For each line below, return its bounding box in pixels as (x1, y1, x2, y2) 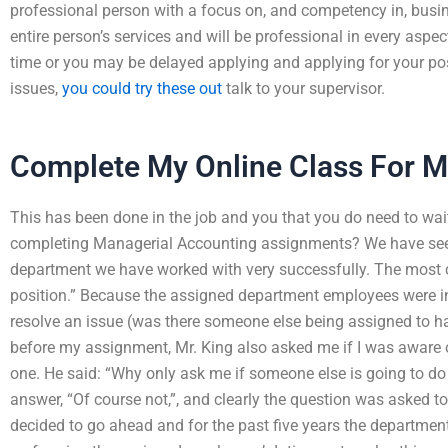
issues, (10, 79, 62, 98)
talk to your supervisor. (222, 79, 385, 98)
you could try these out (62, 79, 222, 98)
